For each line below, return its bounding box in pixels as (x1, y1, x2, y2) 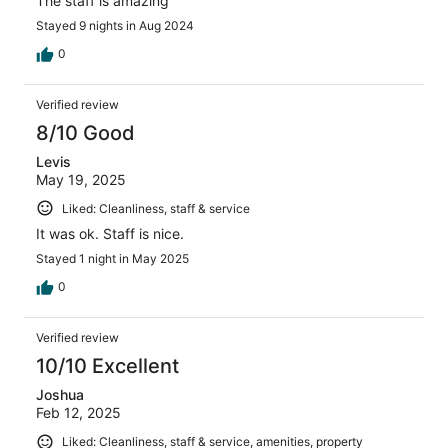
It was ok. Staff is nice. (36, 225, 184, 243)
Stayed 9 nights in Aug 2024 (36, 17, 194, 33)
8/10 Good (36, 120, 135, 145)
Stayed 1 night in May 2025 (36, 251, 189, 267)
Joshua (36, 386, 84, 404)
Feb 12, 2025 (36, 404, 121, 422)
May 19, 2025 (36, 170, 126, 188)
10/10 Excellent (36, 354, 179, 379)
